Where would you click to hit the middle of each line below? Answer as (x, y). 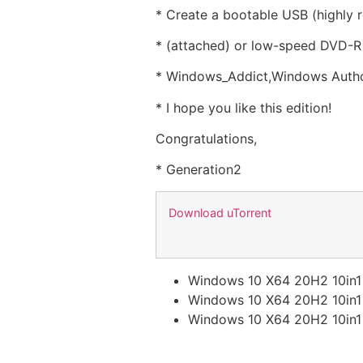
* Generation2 (199, 170)
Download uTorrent (220, 212)
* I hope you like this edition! (243, 107)
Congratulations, (206, 139)
